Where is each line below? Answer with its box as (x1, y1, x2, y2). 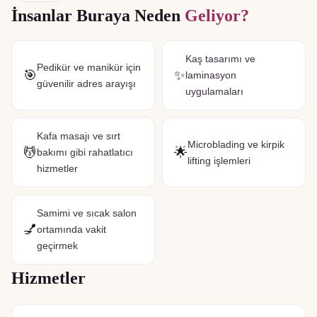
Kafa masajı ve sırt (37, 130, 120, 142)
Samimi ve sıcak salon (37, 207, 137, 219)
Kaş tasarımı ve (185, 53, 255, 64)
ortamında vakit (37, 224, 106, 235)
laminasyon (185, 69, 236, 81)
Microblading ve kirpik (188, 138, 284, 150)
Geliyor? (185, 6, 249, 25)
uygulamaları (185, 86, 243, 97)
